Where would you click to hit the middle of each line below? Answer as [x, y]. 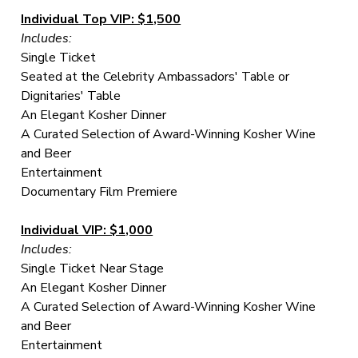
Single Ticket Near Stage [93, 268]
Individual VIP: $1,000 [87, 230]
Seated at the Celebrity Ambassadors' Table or [155, 76]
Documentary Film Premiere [99, 191]
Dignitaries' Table [71, 95]
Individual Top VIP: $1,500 [101, 19]
